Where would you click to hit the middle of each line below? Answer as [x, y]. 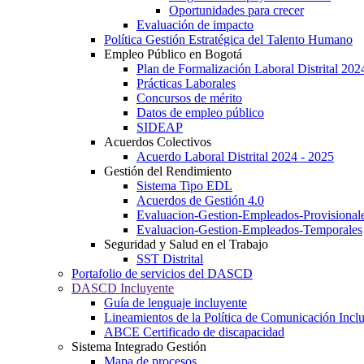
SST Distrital [170, 259]
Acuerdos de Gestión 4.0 [200, 200]
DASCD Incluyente [123, 288]
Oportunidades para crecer [236, 10]
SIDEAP [160, 127]
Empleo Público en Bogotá [173, 54]
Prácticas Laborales [186, 83]
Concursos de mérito [189, 98]
